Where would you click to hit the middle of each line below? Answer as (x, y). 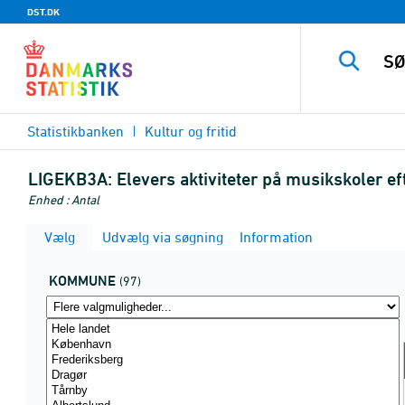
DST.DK (43, 12)
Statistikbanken (75, 131)
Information (274, 237)
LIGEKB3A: (70, 179)
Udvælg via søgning (161, 237)
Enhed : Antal (64, 199)
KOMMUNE (82, 281)
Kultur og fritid (191, 131)
